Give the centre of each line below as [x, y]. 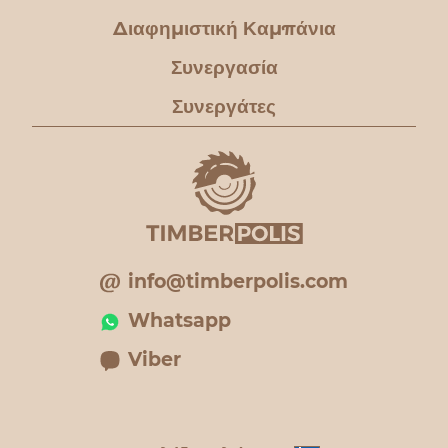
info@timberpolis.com [238, 281]
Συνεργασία [224, 67]
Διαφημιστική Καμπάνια [224, 28]
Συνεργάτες [224, 106]
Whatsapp [179, 320]
